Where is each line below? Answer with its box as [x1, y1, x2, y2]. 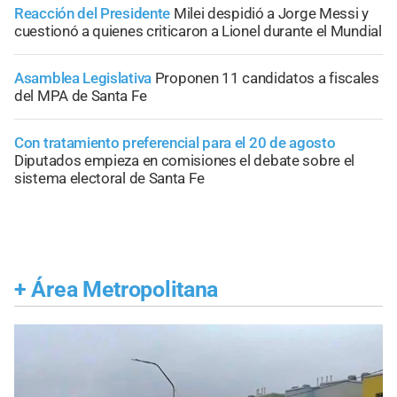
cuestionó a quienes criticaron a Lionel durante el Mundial [14, 21, 382, 40]
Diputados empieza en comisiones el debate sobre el [14, 151, 355, 169]
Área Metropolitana [31, 276, 219, 302]
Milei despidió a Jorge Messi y [173, 4, 369, 22]
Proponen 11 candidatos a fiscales [154, 68, 379, 87]
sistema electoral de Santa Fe [14, 168, 205, 187]
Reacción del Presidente [14, 4, 171, 22]
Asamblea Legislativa [14, 68, 152, 87]
